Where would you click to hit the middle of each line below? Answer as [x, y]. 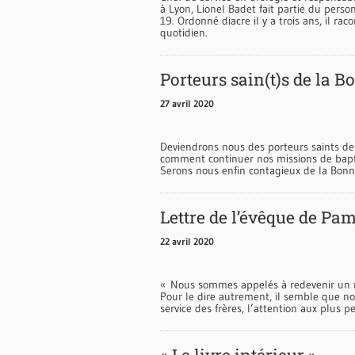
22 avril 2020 [187, 241]
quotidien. [184, 32]
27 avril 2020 [187, 103]
